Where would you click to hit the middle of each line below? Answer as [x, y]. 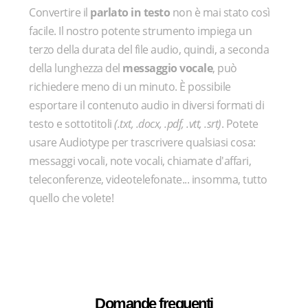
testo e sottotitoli [72, 123]
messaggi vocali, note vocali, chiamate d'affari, [140, 161]
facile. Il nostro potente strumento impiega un [141, 31]
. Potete [240, 123]
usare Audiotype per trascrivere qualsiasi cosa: [142, 142]
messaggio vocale [168, 68]
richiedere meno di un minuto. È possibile [130, 86]
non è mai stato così [220, 12]
